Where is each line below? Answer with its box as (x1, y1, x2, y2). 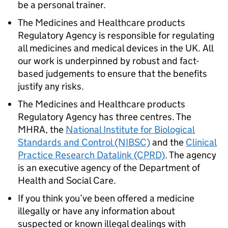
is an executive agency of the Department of (18, 162, 200, 174)
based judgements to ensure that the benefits (18, 68, 207, 79)
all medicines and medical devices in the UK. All (18, 42, 213, 54)
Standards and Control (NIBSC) (18, 136, 150, 148)
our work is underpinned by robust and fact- (18, 55, 199, 67)
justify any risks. (18, 80, 84, 92)
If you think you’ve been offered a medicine (18, 192, 194, 204)
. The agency (165, 149, 216, 161)
